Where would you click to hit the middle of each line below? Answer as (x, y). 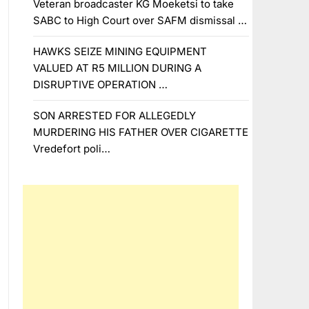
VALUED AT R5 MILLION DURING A (117, 68)
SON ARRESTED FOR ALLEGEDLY (114, 116)
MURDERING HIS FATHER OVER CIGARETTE (140, 132)
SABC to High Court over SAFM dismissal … (140, 20)
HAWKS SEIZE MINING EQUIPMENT (120, 51)
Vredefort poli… (71, 149)
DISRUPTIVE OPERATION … (100, 84)
